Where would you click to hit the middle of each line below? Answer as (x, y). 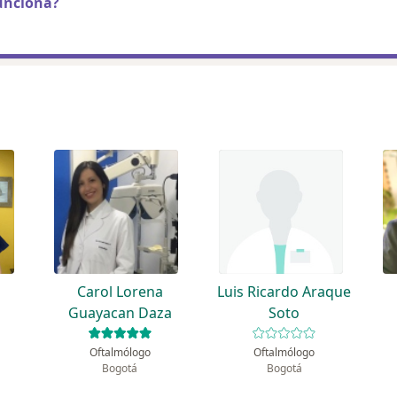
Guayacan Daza (120, 313)
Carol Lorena (120, 292)
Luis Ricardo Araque (284, 292)
